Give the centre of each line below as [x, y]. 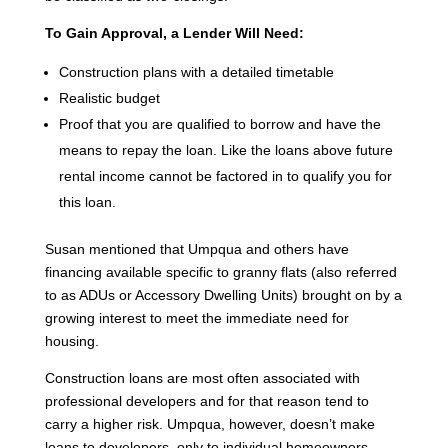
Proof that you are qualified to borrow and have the [219, 123]
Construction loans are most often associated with [202, 377]
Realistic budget [109, 97]
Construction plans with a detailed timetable [196, 71]
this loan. [87, 201]
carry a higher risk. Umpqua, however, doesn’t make [209, 423]
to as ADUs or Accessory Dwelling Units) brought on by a [223, 294]
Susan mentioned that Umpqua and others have [196, 248]
